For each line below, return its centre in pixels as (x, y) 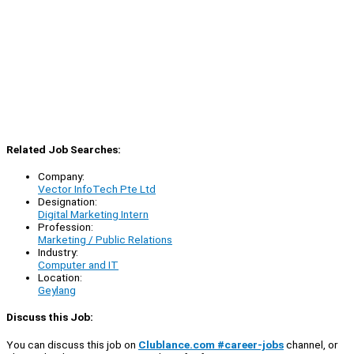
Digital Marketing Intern (93, 215)
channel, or (311, 344)
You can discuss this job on (72, 344)
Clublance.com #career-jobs (211, 344)
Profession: (66, 227)
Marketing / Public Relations (105, 240)
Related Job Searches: (64, 149)
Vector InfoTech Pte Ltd (97, 189)
